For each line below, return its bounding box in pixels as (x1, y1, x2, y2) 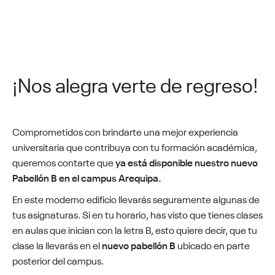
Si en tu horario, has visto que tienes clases (82, 206, 263, 221)
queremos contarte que (12, 154, 115, 169)
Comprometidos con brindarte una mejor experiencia (12, 123, 238, 138)
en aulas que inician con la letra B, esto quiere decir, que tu (12, 222, 257, 236)
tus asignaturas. (12, 206, 80, 221)
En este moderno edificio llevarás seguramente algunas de (12, 191, 260, 206)
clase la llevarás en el (12, 237, 102, 252)
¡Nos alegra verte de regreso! (12, 69, 258, 98)
